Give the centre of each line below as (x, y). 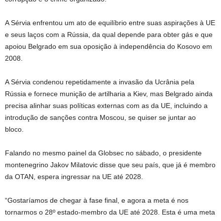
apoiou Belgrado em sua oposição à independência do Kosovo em (109, 46)
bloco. (14, 129)
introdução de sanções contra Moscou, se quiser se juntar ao (100, 117)
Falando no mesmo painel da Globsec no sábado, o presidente (103, 153)
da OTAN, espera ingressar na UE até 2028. (74, 177)
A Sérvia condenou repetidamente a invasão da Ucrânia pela (100, 82)
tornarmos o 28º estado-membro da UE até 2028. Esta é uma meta (110, 212)
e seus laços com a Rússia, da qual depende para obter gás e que (109, 35)
